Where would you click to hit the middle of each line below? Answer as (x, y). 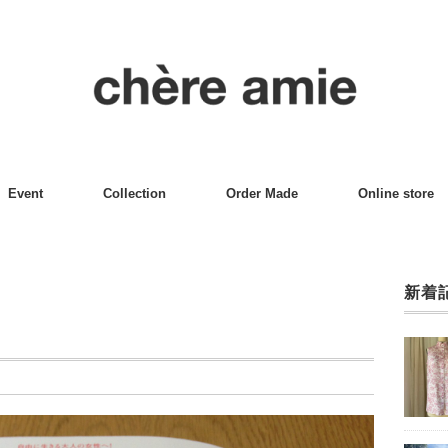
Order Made (262, 193)
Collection (134, 193)
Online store (396, 193)
